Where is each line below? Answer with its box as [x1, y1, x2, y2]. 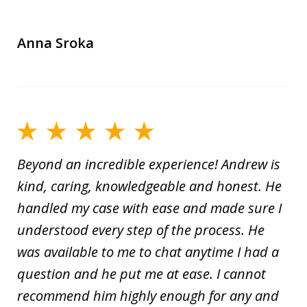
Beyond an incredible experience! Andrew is [17, 154, 280, 173]
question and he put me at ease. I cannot [17, 264, 266, 283]
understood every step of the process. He [17, 220, 265, 239]
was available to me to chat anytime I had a [17, 242, 279, 261]
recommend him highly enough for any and [17, 286, 279, 305]
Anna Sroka [17, 33, 94, 52]
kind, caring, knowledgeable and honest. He [17, 176, 282, 195]
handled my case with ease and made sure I [17, 198, 282, 217]
